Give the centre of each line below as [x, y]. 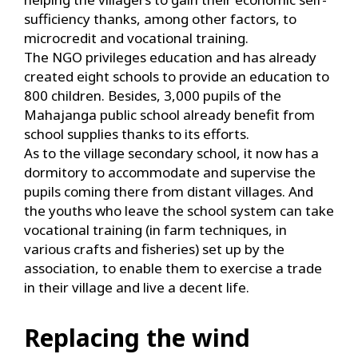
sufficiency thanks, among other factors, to [160, 19]
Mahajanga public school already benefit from [169, 115]
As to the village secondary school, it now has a [171, 153]
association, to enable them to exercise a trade [173, 268]
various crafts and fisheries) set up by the [154, 249]
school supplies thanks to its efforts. [137, 134]
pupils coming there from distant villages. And [169, 192]
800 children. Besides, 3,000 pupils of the [153, 96]
